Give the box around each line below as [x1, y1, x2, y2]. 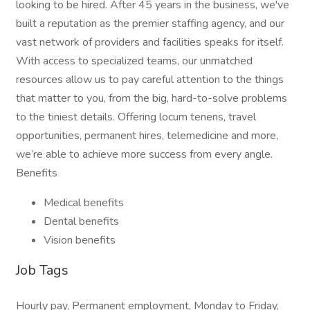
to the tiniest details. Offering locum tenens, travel [16, 109, 256, 125]
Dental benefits [44, 214, 119, 229]
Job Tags [16, 261, 69, 280]
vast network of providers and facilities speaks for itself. [16, 35, 284, 50]
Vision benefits [44, 232, 116, 248]
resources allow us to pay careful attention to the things [16, 72, 284, 87]
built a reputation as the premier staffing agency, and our [16, 16, 284, 31]
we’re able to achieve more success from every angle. [16, 147, 273, 162]
